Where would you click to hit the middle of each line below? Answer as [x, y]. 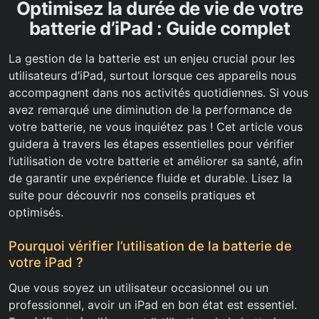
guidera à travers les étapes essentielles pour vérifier [151, 144]
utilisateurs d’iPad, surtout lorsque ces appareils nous [152, 76]
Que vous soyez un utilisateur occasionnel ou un [138, 288]
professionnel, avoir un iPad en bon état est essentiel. [153, 305]
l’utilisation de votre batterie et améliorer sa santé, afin [156, 161]
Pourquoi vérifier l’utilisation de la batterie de [150, 246]
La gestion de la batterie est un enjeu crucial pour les [152, 59]
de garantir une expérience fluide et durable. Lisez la [150, 178]
